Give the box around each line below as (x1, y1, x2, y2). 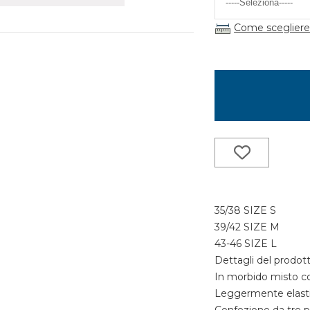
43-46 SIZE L (215, 237, 277, 250)
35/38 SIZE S (215, 204, 277, 217)
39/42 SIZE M (215, 221, 280, 234)
